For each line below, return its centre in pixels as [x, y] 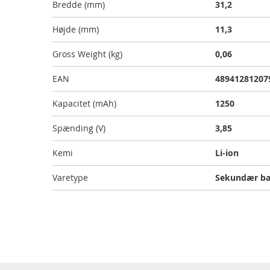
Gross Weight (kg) [87, 54]
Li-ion [227, 153]
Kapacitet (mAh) [84, 103]
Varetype [70, 177]
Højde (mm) [76, 29]
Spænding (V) [79, 128]
